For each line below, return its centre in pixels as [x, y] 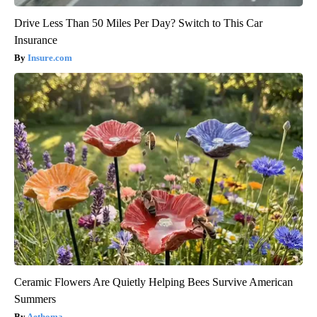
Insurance [36, 40]
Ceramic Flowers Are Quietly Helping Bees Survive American [154, 282]
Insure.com [50, 58]
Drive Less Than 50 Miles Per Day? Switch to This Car [138, 23]
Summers [35, 299]
